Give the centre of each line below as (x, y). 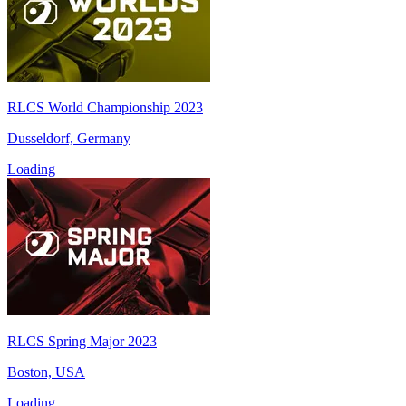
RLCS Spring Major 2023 (82, 341)
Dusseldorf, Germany (69, 138)
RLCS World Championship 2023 (105, 107)
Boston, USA (46, 372)
